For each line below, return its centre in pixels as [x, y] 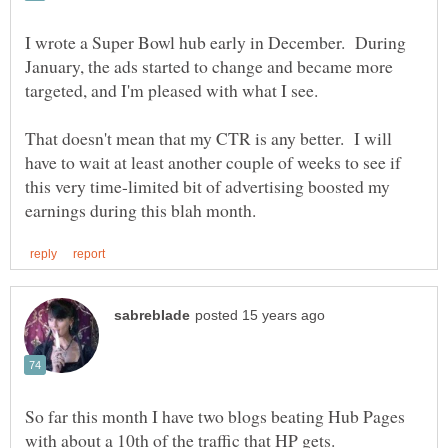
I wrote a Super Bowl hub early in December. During [215, 41]
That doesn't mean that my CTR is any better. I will [208, 137]
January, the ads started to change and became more [209, 65]
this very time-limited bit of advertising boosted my [207, 185]
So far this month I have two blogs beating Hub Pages [215, 416]
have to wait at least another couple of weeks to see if [213, 161]
